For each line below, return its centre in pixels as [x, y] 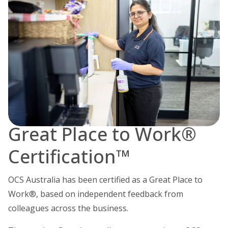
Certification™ [69, 156]
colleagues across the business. [68, 208]
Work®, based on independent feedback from [96, 194]
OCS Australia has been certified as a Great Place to [105, 179]
